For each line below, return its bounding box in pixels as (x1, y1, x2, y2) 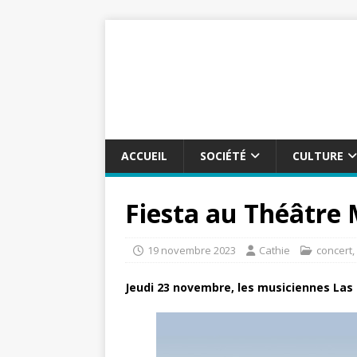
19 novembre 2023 (147, 243, 236, 257)
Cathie (259, 243, 290, 257)
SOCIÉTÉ (200, 148, 246, 163)
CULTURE (292, 148, 343, 163)
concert (316, 243, 352, 257)
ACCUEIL (121, 148, 167, 163)
